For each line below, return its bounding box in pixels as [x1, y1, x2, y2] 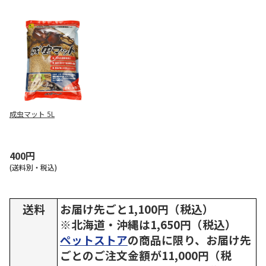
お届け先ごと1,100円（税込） [60, 200, 214, 217]
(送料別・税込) [9, 161, 57, 172]
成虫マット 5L [9, 109, 55, 119]
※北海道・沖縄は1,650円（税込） [60, 216, 236, 232]
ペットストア [60, 231, 128, 248]
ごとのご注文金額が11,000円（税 [60, 246, 232, 263]
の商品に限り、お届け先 [128, 231, 251, 248]
